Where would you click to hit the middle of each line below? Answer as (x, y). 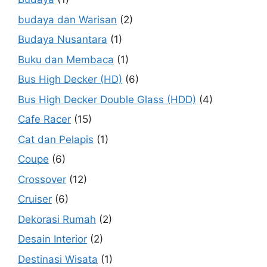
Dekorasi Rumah (57, 219)
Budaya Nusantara (63, 40)
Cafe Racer (44, 119)
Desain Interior (52, 239)
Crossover (42, 179)
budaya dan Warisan (67, 19)
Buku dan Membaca (66, 59)
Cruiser (35, 199)
